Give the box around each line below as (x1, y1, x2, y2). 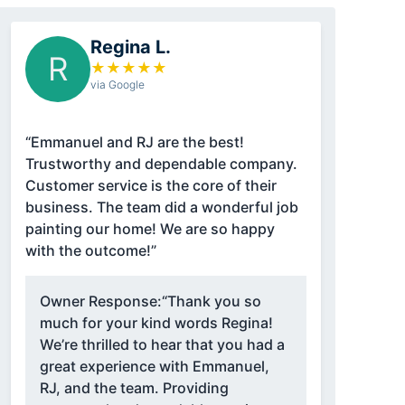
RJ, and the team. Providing (39, 379, 229, 398)
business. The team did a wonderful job (24, 198, 97, 217)
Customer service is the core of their (24, 176, 277, 195)
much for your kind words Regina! (39, 314, 273, 333)
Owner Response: (39, 292, 162, 311)
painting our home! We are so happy (24, 220, 275, 239)
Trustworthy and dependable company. (24, 155, 297, 174)
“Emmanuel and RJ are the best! (24, 133, 244, 152)
